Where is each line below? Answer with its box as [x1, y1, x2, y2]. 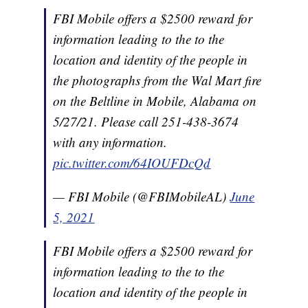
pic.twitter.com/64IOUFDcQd [53, 154, 211, 172]
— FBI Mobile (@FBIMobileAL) [53, 188, 230, 206]
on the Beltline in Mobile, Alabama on [53, 92, 257, 110]
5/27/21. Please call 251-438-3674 [53, 113, 239, 131]
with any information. [53, 133, 168, 151]
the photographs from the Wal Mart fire [53, 71, 262, 89]
